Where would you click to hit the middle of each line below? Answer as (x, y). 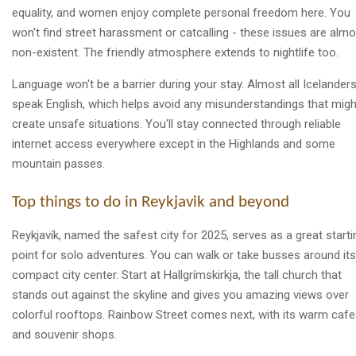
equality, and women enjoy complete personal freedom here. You (181, 13)
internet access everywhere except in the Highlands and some (174, 144)
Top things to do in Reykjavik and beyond (151, 202)
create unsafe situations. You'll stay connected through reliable (176, 124)
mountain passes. (58, 164)
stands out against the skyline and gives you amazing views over (180, 294)
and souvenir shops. (64, 334)
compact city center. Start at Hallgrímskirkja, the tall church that (177, 275)
